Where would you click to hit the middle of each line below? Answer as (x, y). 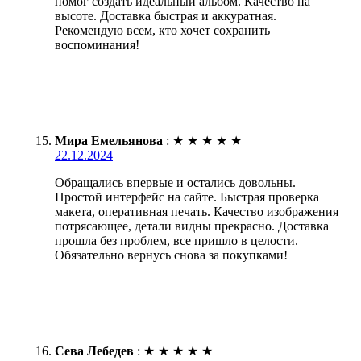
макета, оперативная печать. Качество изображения (197, 212)
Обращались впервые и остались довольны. (175, 183)
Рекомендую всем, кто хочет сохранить (162, 31)
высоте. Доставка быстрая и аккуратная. (166, 16)
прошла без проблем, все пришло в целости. (176, 241)
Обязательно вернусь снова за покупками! (171, 255)
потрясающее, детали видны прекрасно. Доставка (192, 226)
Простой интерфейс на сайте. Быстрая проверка (187, 197)
